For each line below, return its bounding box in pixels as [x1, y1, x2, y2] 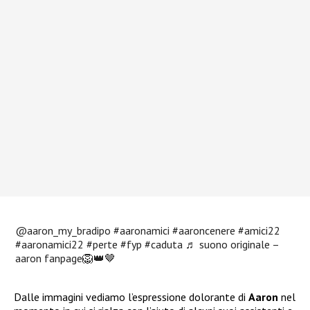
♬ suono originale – [185, 237, 280, 251]
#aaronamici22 [15, 237, 84, 251]
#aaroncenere [172, 223, 236, 237]
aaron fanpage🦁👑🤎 [15, 250, 116, 265]
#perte [86, 237, 118, 251]
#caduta [145, 237, 183, 251]
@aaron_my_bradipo [15, 223, 111, 237]
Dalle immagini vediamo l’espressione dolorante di [14, 289, 248, 304]
